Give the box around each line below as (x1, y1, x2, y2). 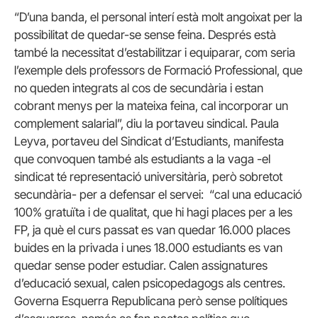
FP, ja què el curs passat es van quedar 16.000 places (14, 222, 290, 237)
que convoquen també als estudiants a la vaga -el (14, 151, 270, 166)
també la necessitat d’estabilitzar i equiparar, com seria (14, 45, 295, 60)
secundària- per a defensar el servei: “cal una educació (14, 187, 302, 202)
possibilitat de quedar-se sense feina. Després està (14, 27, 276, 42)
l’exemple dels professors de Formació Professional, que (14, 62, 302, 77)
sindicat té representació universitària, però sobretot (14, 169, 283, 184)
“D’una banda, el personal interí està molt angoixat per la (14, 9, 302, 24)
